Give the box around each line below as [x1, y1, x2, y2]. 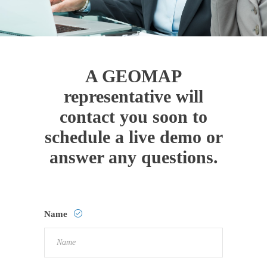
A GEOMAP [85, 66, 182, 86]
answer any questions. [49, 147, 218, 167]
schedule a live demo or [44, 127, 223, 147]
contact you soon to [60, 107, 207, 126]
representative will [64, 86, 203, 106]
